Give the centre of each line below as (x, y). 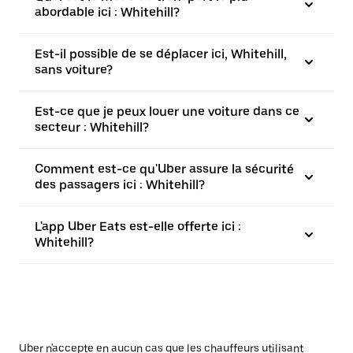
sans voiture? (74, 70)
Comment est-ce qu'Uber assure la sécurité (164, 169)
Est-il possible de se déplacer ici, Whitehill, (161, 54)
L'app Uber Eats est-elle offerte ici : (138, 227)
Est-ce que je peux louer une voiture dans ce (167, 111)
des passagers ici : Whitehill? (120, 185)
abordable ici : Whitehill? (107, 12)
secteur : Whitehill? (92, 127)
